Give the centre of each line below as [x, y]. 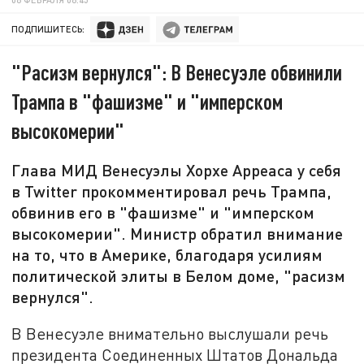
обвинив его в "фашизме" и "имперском [163, 212]
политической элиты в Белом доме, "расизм [179, 276]
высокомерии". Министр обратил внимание [178, 234]
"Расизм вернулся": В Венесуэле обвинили [177, 72]
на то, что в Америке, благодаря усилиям [167, 255]
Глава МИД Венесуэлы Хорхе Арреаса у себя [177, 170]
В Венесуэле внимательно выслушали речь [170, 333]
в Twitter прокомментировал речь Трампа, [172, 191]
